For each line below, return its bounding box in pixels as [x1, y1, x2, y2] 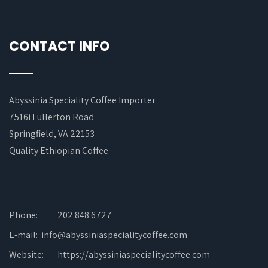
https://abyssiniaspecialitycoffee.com [57, 248, 210, 261]
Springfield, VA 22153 [9, 127, 95, 140]
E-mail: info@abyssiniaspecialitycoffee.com [9, 228, 187, 241]
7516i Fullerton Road [9, 110, 94, 123]
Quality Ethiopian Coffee [9, 144, 108, 157]
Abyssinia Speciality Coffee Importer [9, 93, 156, 106]
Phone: [9, 208, 38, 221]
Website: [9, 248, 44, 261]
